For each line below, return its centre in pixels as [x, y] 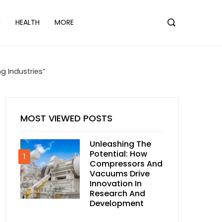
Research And [117, 194]
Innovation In [116, 184]
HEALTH [28, 22]
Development [117, 203]
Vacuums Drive [120, 174]
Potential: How [118, 154]
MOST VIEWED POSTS [66, 118]
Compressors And [126, 164]
